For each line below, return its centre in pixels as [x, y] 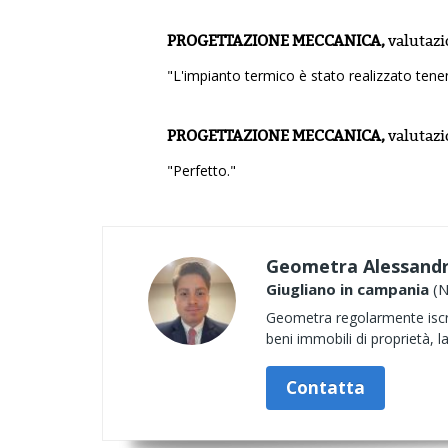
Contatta [325, 387]
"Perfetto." [201, 170]
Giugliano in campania [347, 289]
